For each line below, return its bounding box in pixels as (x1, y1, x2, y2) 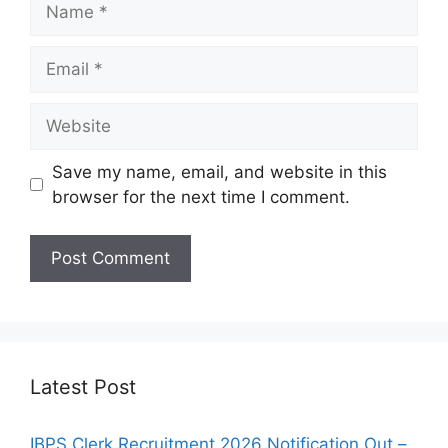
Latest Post (30, 375, 136, 399)
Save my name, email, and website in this (51, 161, 387, 182)
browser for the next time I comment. (51, 186, 350, 207)
